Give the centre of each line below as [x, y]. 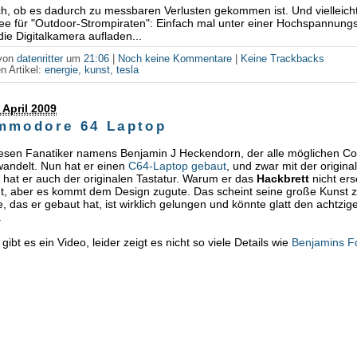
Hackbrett [283, 179]
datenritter [40, 59]
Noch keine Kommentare [175, 59]
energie [62, 71]
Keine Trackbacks [283, 59]
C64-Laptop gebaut [178, 166]
